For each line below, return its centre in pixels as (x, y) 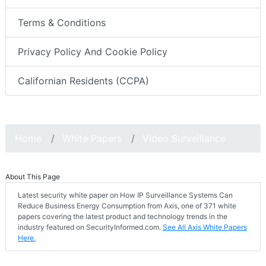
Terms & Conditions (62, 22)
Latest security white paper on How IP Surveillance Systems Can (125, 195)
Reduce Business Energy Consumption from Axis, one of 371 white (127, 205)
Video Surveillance (184, 138)
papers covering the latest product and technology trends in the (123, 216)
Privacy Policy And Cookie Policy (93, 51)
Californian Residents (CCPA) (83, 80)
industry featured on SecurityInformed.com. (90, 227)
